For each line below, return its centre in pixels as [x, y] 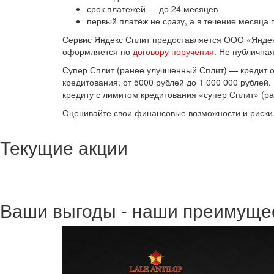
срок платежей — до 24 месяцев [152, 8]
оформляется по [98, 51]
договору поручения [173, 51]
